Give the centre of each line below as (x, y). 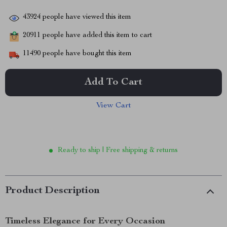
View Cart (113, 106)
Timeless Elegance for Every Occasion (85, 221)
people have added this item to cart (96, 36)
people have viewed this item (86, 17)
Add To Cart (113, 83)
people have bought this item (86, 54)
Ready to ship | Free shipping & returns (118, 150)
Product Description (52, 191)
